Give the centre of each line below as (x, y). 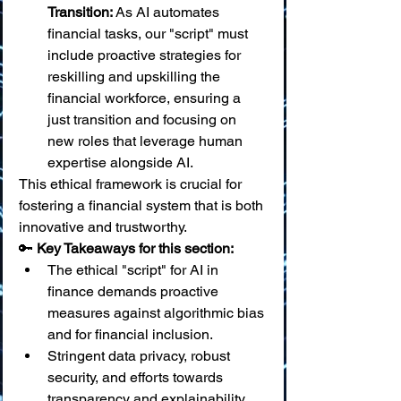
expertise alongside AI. (120, 162)
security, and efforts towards (137, 377)
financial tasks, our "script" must (149, 34)
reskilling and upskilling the (136, 77)
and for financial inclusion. (130, 334)
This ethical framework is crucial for (132, 184)
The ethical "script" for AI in (135, 270)
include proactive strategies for (146, 55)
